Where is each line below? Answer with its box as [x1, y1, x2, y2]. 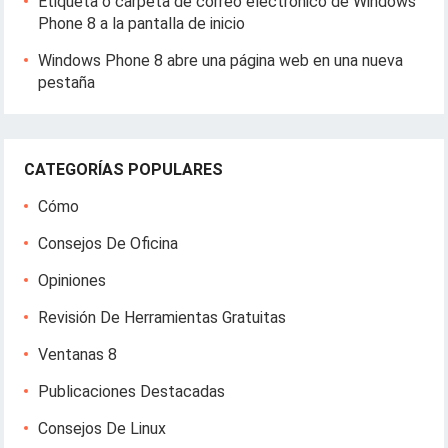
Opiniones [38, 270, 107, 290]
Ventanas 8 [38, 344, 118, 364]
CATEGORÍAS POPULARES [24, 159, 224, 179]
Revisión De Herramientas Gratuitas [38, 307, 287, 327]
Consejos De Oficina [38, 233, 179, 253]
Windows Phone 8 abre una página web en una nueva [38, 50, 404, 70]
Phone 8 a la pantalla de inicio [38, 13, 246, 33]
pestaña [38, 72, 96, 92]
